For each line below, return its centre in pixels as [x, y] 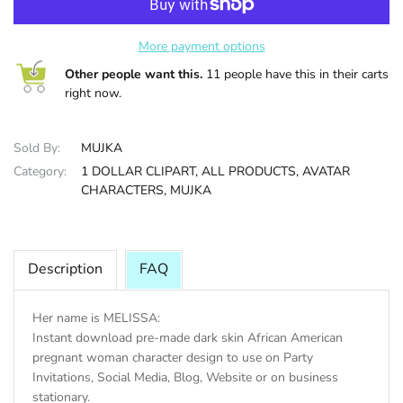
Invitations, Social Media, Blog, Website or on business [185, 377]
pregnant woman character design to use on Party [173, 357]
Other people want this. [134, 74]
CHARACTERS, [124, 190]
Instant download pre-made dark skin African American [188, 337]
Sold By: [37, 148]
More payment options [201, 46]
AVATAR [326, 171]
